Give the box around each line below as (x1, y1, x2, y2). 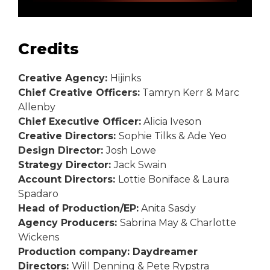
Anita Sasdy (139, 202, 196, 214)
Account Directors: (18, 173, 118, 185)
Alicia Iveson (141, 115, 201, 127)
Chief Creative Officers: (18, 86, 140, 98)
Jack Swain (114, 159, 166, 171)
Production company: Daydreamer (18, 245, 198, 257)
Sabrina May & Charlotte (120, 216, 236, 228)
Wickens (18, 231, 59, 243)
